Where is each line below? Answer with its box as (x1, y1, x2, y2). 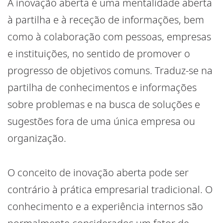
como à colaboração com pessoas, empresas (7, 30, 211, 44)
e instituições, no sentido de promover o (7, 47, 190, 61)
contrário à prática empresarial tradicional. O (7, 183, 213, 197)
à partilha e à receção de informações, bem (7, 13, 204, 27)
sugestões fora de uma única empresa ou (7, 114, 195, 128)
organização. (7, 131, 66, 145)
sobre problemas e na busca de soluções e (7, 98, 200, 111)
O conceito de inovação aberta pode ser (7, 166, 189, 180)
